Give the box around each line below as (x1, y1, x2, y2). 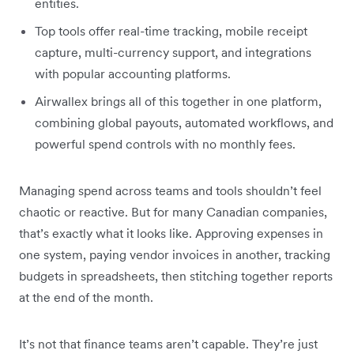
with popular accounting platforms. (35, 65, 231, 81)
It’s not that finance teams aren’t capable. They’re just (19, 335, 318, 352)
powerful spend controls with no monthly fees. (35, 135, 296, 152)
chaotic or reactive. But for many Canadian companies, (19, 203, 327, 220)
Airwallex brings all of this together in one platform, (35, 92, 322, 109)
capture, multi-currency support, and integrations (35, 43, 311, 60)
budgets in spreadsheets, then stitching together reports (19, 267, 333, 284)
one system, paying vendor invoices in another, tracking (19, 246, 330, 262)
